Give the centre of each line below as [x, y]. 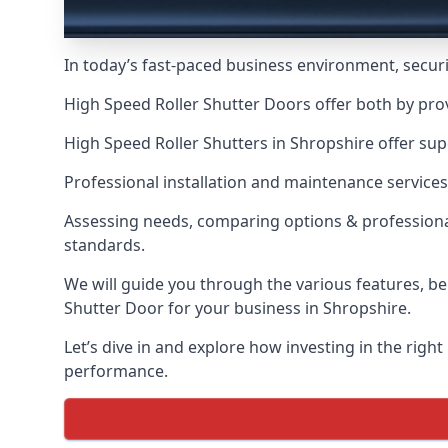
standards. [104, 245]
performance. [116, 371]
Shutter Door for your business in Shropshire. [237, 308]
